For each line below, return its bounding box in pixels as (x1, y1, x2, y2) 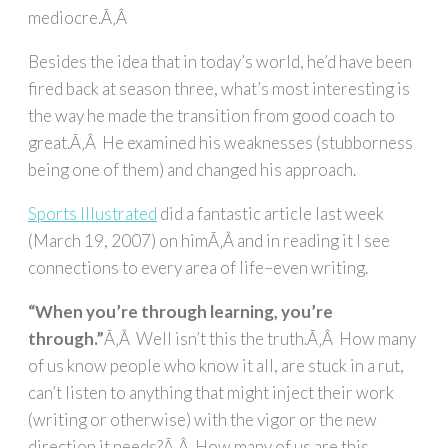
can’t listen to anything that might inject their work (28, 382, 394, 404)
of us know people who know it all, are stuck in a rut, (28, 355, 404, 377)
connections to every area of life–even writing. (28, 257, 368, 279)
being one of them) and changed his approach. (28, 159, 356, 181)
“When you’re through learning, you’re (28, 301, 333, 323)
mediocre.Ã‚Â (28, 7, 130, 29)
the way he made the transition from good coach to (28, 105, 395, 127)
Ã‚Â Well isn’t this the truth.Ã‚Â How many (104, 328, 416, 350)
